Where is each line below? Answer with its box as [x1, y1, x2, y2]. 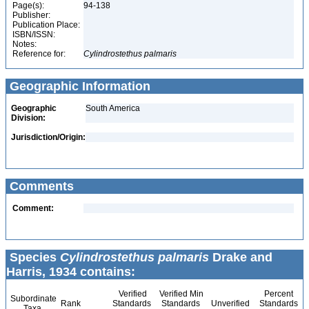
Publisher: [12, 10, 50, 20]
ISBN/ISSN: [12, 30, 55, 39]
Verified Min [157, 289, 203, 299]
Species [6, 250, 60, 264]
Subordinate [8, 294, 57, 303]
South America [86, 103, 140, 113]
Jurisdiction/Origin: [11, 132, 86, 142]
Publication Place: [12, 20, 80, 30]
